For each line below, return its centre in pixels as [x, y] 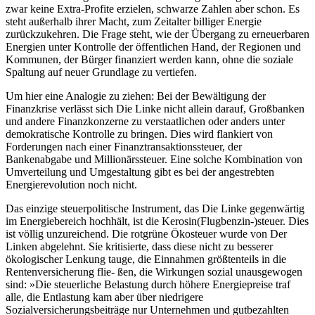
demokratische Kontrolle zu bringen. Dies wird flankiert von [139, 134]
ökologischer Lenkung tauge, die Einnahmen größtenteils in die [146, 259]
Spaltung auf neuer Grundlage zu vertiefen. [101, 72]
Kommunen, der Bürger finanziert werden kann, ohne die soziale [149, 60]
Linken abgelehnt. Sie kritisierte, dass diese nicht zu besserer [139, 247]
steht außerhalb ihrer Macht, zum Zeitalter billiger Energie [134, 22]
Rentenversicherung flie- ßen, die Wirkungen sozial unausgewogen [154, 272]
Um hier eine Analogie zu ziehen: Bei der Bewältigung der [136, 96]
